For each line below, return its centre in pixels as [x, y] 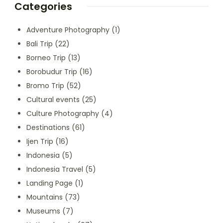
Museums [43, 211]
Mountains [45, 197]
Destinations [48, 127]
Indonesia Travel [55, 169]
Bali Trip [40, 44]
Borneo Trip [46, 57]
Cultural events [53, 99]
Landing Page [50, 183]
